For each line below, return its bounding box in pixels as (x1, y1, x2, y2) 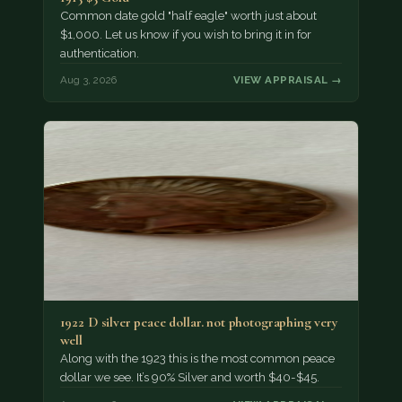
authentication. (59, 46, 139, 60)
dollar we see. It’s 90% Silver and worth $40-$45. (59, 371, 319, 385)
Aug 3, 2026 (59, 74, 117, 87)
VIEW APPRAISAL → (233, 74, 343, 87)
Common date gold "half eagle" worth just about (59, 8, 317, 22)
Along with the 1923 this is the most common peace (59, 352, 335, 366)
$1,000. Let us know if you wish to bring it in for (59, 27, 311, 41)
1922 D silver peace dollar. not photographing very (59, 314, 338, 331)
